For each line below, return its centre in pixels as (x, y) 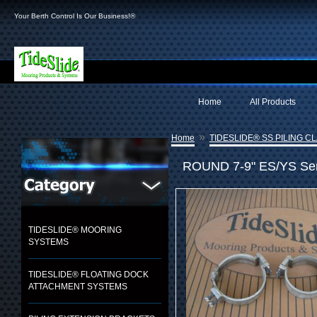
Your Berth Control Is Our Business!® (75, 16)
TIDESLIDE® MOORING (75, 230)
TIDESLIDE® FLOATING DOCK (88, 275)
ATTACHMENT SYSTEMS (78, 287)
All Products (273, 102)
